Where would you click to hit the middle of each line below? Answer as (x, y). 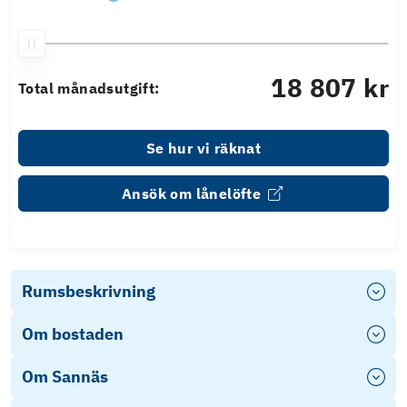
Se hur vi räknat (203, 149)
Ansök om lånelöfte (192, 194)
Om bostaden (73, 334)
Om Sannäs (65, 377)
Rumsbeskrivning (89, 292)
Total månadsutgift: (89, 89)
